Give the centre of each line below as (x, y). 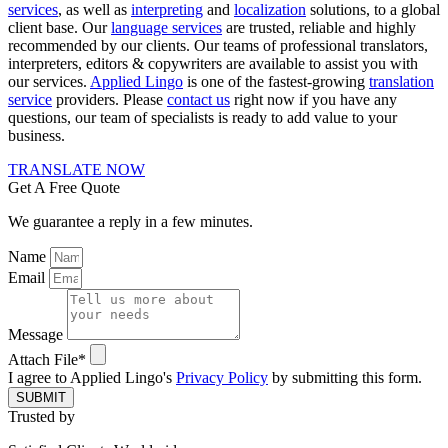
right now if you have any (313, 99)
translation (401, 81)
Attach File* (49, 359)
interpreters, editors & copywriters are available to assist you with (213, 63)
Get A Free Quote (64, 187)
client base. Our (59, 27)
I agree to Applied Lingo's (92, 377)
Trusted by (41, 416)
